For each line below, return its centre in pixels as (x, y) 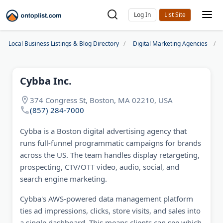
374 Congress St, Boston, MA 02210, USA (101, 100)
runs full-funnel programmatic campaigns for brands (111, 143)
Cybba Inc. (46, 81)
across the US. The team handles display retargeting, (110, 155)
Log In (142, 15)
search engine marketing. (63, 179)
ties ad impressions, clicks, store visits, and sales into (110, 211)
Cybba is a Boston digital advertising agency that (103, 131)
